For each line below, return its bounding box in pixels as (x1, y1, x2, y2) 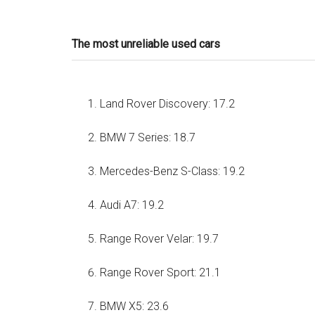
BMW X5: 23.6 (100, 300, 169, 313)
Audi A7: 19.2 (100, 198, 164, 212)
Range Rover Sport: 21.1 (100, 266, 221, 279)
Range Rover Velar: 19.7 (100, 232, 219, 245)
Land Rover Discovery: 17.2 (100, 97, 235, 110)
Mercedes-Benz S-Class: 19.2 (100, 165, 245, 178)
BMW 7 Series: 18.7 (100, 131, 195, 144)
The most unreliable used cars (72, 37, 220, 51)
